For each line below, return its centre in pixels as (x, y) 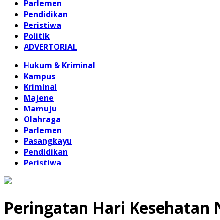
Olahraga (42, 119)
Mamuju (40, 109)
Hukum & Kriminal (59, 65)
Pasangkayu (48, 141)
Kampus (39, 76)
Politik (37, 36)
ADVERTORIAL (50, 47)
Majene (39, 98)
